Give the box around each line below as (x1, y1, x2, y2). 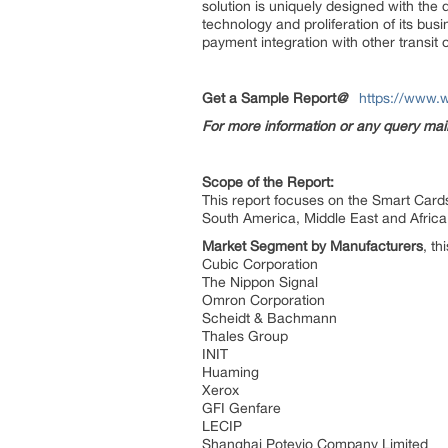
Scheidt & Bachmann (202, 310, 341, 326)
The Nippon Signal (202, 274, 322, 290)
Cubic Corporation (202, 256, 322, 272)
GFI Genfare (202, 400, 285, 416)
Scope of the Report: (202, 174, 338, 190)
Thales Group (202, 328, 292, 344)
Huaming (202, 364, 263, 380)
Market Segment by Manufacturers (202, 238, 423, 254)
